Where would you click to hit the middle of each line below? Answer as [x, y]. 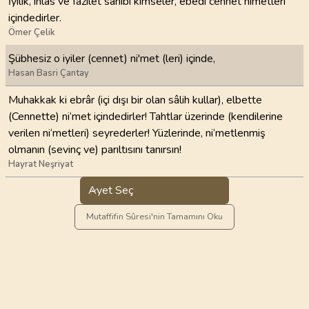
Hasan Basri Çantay [49, 73]
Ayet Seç [111, 190]
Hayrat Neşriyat [41, 164]
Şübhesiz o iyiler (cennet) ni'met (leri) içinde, [112, 59]
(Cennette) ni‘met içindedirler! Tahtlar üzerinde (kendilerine [146, 116]
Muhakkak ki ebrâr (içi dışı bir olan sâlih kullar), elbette [135, 100]
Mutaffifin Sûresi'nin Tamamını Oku [154, 217]
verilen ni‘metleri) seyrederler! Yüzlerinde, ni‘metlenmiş [137, 133]
